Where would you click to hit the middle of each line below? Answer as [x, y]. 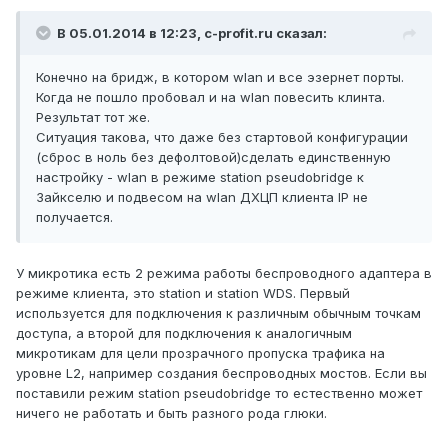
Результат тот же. [93, 117]
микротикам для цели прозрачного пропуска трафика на [200, 353]
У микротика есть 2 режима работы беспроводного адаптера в [224, 273]
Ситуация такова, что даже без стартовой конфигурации [222, 137]
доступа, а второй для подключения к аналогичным [184, 333]
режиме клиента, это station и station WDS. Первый [183, 293]
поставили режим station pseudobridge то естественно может [219, 393]
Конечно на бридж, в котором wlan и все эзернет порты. [220, 77]
